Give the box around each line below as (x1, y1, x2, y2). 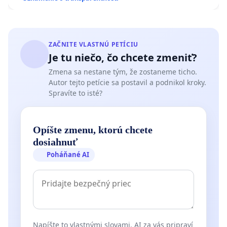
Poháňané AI (47, 150, 90, 160)
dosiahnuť (33, 136, 78, 148)
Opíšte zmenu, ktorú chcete (33, 124, 153, 136)
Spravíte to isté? (49, 88, 102, 98)
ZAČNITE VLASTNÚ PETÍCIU (49, 40, 138, 49)
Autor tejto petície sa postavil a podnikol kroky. (49, 78, 206, 88)
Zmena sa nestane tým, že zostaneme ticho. (49, 67, 197, 77)
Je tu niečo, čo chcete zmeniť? (49, 51, 197, 65)
